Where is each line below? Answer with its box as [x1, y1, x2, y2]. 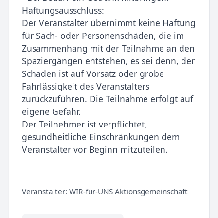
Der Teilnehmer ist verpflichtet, [21, 118, 147, 130]
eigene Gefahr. [21, 106, 81, 118]
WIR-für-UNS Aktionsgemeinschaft [67, 186, 188, 196]
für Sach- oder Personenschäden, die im [21, 30, 184, 42]
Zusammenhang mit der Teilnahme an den [21, 42, 195, 54]
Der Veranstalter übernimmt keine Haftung [21, 17, 196, 29]
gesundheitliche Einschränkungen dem [21, 131, 180, 143]
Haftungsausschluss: [21, 4, 104, 17]
